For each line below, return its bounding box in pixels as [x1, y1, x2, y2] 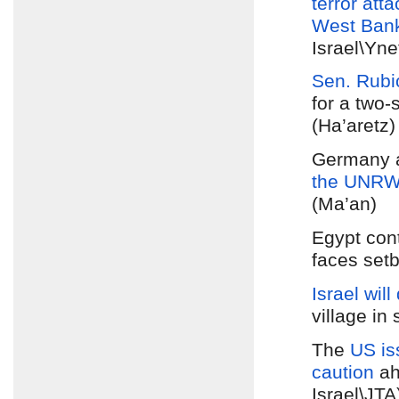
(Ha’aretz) [312, 115, 395, 137]
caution [312, 361, 374, 383]
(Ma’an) [312, 193, 377, 216]
